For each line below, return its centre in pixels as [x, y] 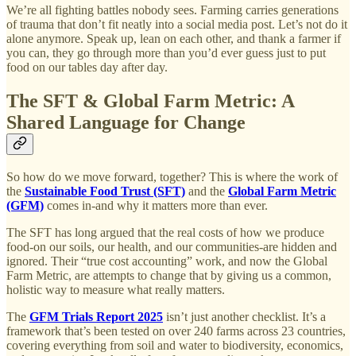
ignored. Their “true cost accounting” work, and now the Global [167, 261]
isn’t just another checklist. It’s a [244, 317]
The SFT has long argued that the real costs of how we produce [165, 233]
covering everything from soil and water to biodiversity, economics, [175, 346]
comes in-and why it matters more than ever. [156, 206]
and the [207, 192]
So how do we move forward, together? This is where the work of [172, 177]
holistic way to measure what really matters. [116, 290]
